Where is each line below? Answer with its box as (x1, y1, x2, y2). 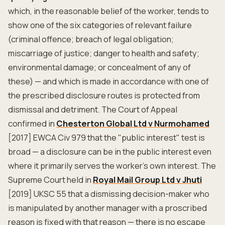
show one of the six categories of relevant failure (8, 20, 192, 31)
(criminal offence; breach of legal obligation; (8, 34, 174, 45)
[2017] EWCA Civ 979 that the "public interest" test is (8, 132, 205, 143)
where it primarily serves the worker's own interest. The (8, 160, 216, 171)
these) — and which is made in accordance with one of (8, 76, 209, 87)
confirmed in (8, 118, 56, 129)
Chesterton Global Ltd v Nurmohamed (56, 118, 209, 129)
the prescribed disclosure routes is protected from (8, 90, 200, 101)
